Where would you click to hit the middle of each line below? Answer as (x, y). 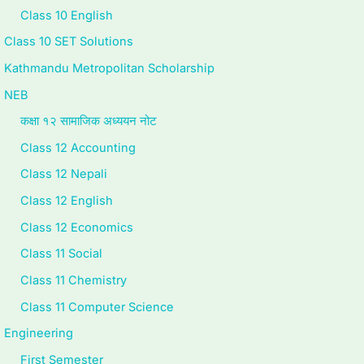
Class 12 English (67, 201)
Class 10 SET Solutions (69, 42)
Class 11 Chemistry (74, 280)
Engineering (39, 334)
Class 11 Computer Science (97, 307)
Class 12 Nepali (64, 174)
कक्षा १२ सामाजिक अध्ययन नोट (89, 121)
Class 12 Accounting (78, 147)
